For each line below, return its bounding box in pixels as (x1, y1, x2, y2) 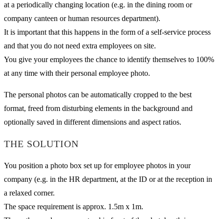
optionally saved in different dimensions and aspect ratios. (4, 117, 181, 126)
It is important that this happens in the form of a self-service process (4, 27, 211, 36)
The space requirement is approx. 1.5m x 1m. (4, 202, 143, 211)
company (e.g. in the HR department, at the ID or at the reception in (4, 175, 212, 183)
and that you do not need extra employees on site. (4, 41, 156, 50)
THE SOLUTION (4, 138, 79, 150)
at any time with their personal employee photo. (4, 68, 150, 77)
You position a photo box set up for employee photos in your (4, 161, 191, 170)
